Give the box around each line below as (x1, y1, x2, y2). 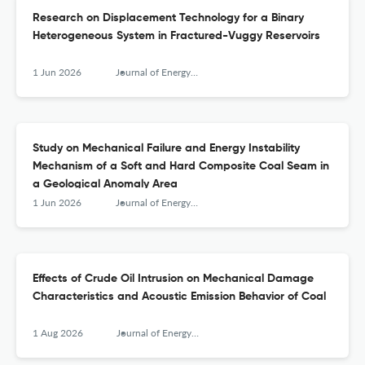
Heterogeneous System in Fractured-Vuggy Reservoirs (33, 30, 320, 42)
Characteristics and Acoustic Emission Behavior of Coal (33, 291, 326, 303)
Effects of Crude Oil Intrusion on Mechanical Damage (33, 273, 314, 285)
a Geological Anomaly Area (33, 178, 178, 191)
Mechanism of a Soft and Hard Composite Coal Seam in (33, 161, 329, 173)
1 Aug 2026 (33, 327, 83, 340)
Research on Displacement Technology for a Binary (33, 12, 304, 24)
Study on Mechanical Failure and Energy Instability (33, 143, 300, 155)
